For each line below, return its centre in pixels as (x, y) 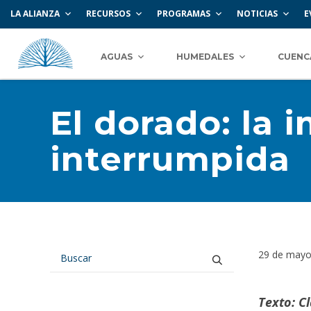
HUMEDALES (205, 56)
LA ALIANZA (35, 14)
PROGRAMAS (184, 14)
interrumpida (170, 159)
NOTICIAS (257, 14)
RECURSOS (108, 14)
